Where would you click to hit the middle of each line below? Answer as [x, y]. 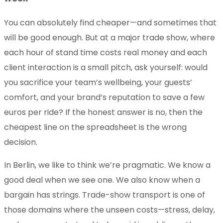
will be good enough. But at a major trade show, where [110, 37]
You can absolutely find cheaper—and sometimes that [110, 22]
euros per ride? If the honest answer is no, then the [103, 112]
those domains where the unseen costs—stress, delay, [110, 210]
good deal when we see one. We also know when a [102, 180]
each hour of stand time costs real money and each [106, 52]
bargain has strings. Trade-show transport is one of [105, 195]
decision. [21, 142]
